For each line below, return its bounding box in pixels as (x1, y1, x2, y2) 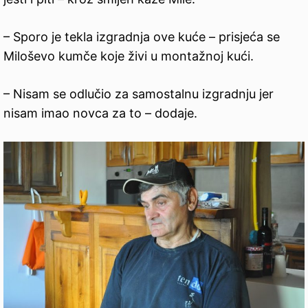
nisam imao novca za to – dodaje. (3, 105, 197, 120)
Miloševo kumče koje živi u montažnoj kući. (3, 48, 254, 63)
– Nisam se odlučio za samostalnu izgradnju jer (3, 86, 274, 101)
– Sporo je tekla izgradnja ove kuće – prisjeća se (3, 29, 280, 44)
